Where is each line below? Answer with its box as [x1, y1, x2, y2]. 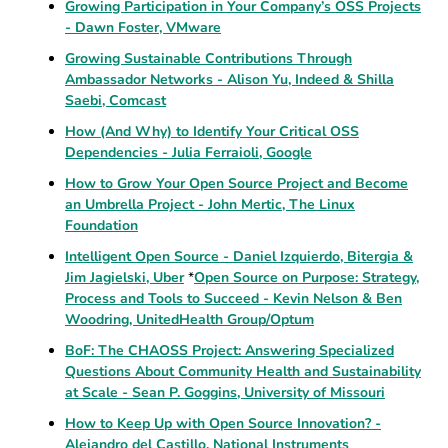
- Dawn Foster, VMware [65, 18, 221, 37]
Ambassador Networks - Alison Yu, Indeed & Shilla [65, 70, 394, 89]
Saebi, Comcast [65, 91, 166, 110]
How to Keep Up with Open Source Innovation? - [65, 414, 381, 433]
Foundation [65, 216, 138, 235]
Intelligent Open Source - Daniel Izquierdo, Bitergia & [65, 247, 413, 266]
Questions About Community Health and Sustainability [65, 362, 421, 381]
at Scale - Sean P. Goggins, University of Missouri [65, 383, 385, 402]
